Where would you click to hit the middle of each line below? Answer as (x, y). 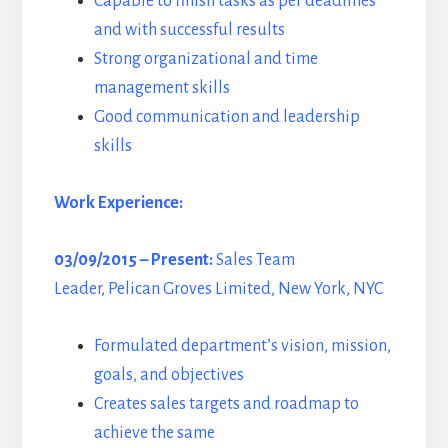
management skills (161, 88)
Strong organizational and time (205, 59)
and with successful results (189, 30)
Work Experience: (118, 203)
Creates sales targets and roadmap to (226, 404)
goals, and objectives (168, 375)
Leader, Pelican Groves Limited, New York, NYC (218, 289)
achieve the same (154, 433)
